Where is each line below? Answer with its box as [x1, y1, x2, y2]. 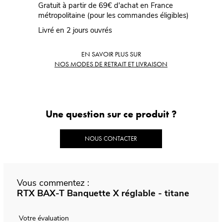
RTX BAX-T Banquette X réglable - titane [17, 187, 190, 200]
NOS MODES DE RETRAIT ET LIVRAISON [55, 59, 167, 69]
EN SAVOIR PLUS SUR [81, 50, 141, 59]
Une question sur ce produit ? [45, 108, 177, 121]
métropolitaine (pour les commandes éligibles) [38, 10, 191, 21]
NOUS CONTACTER [85, 134, 137, 143]
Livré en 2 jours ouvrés [38, 25, 112, 36]
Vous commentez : [17, 177, 90, 189]
